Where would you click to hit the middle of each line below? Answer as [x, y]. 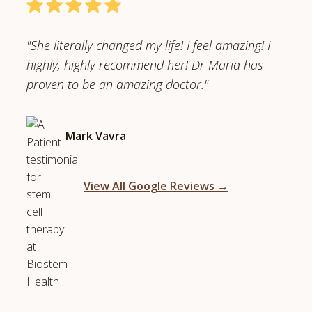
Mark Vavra [96, 135]
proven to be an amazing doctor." [118, 84]
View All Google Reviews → [156, 186]
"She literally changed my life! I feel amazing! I [149, 45]
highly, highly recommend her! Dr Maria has [145, 65]
